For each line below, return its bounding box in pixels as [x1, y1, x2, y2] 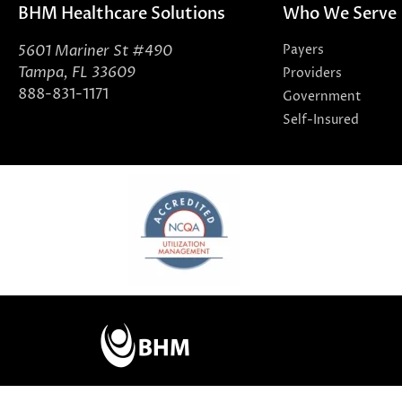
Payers [283, 41, 324, 59]
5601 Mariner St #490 [18, 41, 172, 62]
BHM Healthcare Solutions [18, 3, 225, 26]
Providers [283, 65, 342, 83]
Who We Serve [283, 3, 397, 26]
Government [283, 88, 362, 106]
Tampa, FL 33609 [18, 63, 135, 83]
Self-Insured [283, 111, 359, 129]
